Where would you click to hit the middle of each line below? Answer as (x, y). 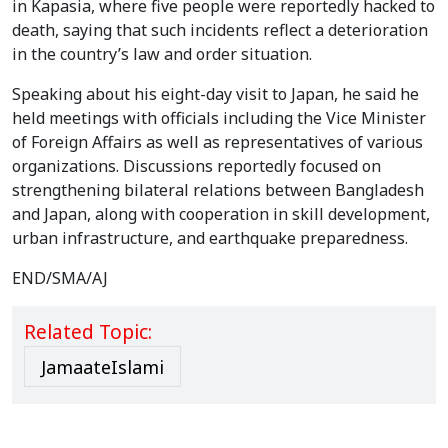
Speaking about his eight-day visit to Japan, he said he (215, 94)
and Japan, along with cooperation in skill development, (221, 214)
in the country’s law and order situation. (162, 54)
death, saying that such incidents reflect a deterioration (220, 30)
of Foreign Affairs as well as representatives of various (217, 142)
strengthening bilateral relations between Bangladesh (218, 190)
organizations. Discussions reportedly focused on (196, 166)
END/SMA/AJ (60, 278)
